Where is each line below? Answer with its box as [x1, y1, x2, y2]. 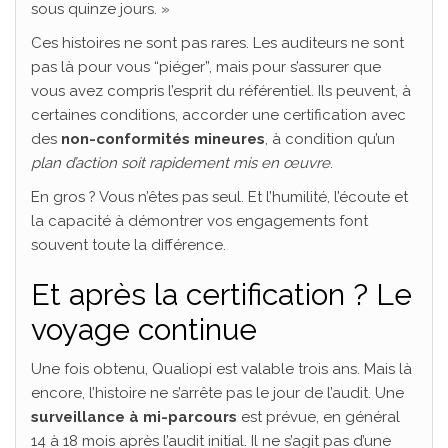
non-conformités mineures [61, 130, 265, 149]
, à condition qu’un [265, 130, 395, 149]
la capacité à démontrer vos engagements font [31, 212, 368, 231]
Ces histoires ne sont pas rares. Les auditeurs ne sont [31, 34, 404, 53]
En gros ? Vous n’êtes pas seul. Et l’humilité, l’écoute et [31, 188, 408, 207]
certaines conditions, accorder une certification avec [31, 106, 406, 125]
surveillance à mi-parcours [31, 408, 237, 427]
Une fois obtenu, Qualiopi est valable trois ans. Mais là [31, 360, 412, 379]
